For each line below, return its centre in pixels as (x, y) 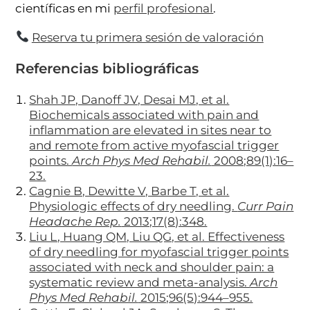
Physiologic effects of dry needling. (134, 206)
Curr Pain (266, 206)
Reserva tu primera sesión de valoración (147, 37)
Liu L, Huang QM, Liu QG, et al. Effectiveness (157, 236)
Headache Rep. (75, 221)
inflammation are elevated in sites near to (151, 130)
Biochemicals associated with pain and (144, 115)
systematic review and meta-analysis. (140, 282)
